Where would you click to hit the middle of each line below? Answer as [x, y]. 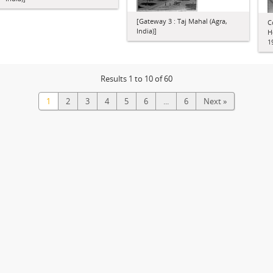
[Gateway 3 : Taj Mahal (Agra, [182, 21]
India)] [147, 31]
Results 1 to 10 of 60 [136, 79]
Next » [215, 101]
